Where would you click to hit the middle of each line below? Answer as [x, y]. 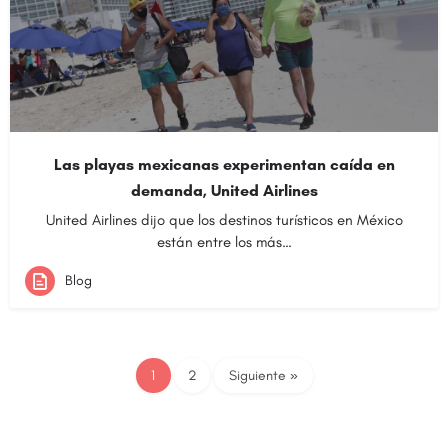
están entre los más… [224, 242]
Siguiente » [263, 375]
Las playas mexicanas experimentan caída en [224, 164]
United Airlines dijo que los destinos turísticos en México [224, 220]
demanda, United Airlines [224, 190]
